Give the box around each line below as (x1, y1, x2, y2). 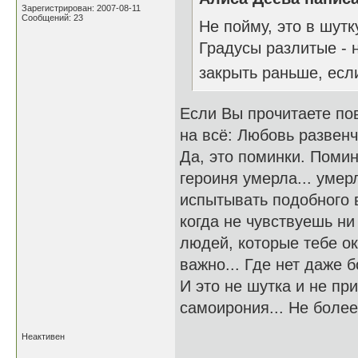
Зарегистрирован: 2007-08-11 (22, 3, 141, 13)
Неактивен (22, 332, 65, 341)
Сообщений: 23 (22, 13, 83, 22)
